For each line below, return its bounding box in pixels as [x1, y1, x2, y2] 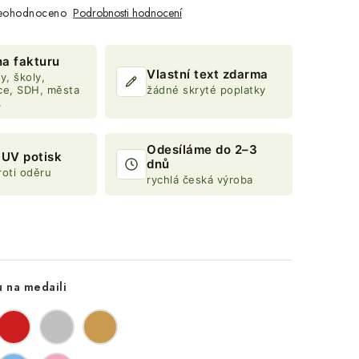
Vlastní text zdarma [147, 67, 268, 82]
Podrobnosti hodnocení [73, 5, 182, 21]
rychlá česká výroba [147, 173, 253, 186]
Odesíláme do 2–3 [147, 142, 257, 157]
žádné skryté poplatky [147, 83, 266, 96]
